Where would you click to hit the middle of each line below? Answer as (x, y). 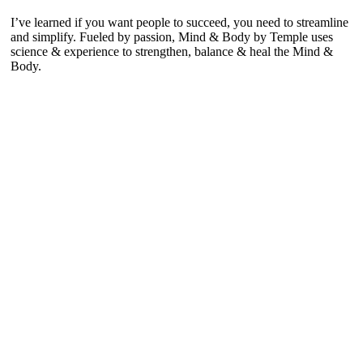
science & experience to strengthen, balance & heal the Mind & (172, 51)
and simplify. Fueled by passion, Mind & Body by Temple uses (172, 36)
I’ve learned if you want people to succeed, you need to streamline (179, 22)
